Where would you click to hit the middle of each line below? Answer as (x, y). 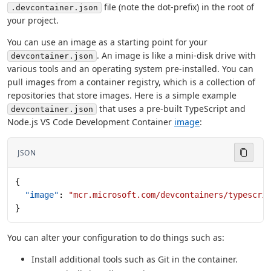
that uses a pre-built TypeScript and (171, 109)
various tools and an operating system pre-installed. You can (130, 69)
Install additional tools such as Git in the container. (135, 259)
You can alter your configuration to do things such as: (116, 237)
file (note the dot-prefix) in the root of (178, 7)
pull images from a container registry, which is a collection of (131, 82)
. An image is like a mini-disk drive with (176, 55)
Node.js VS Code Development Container (91, 122)
